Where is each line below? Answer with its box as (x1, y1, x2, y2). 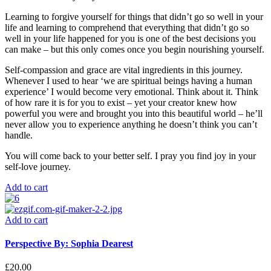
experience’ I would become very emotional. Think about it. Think (5, 86, 258, 97)
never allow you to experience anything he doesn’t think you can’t (5, 119, 257, 129)
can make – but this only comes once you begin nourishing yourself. (5, 44, 264, 54)
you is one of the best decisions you (118, 33, 256, 44)
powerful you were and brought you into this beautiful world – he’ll (5, 108, 263, 119)
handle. (5, 129, 33, 140)
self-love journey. (5, 161, 71, 172)
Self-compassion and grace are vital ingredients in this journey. (5, 64, 243, 75)
